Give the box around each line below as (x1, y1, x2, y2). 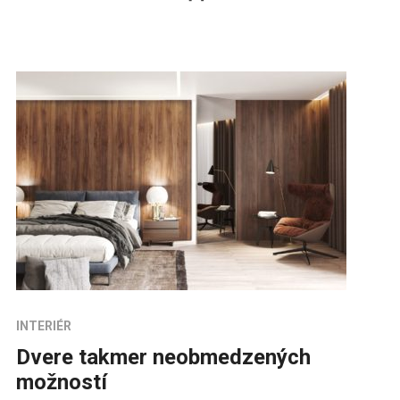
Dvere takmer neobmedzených (15, 345, 311, 371)
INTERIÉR (15, 319, 71, 334)
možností (15, 370, 107, 396)
